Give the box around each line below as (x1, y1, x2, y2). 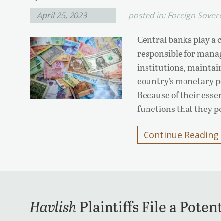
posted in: (128, 10, 167, 21)
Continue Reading (144, 129, 219, 141)
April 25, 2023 (37, 10, 87, 21)
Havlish (30, 196, 76, 217)
